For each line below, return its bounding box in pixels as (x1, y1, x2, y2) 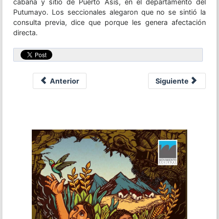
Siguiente (155, 77, 189, 86)
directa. (13, 28, 38, 37)
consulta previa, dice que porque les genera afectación (13, 18, 206, 27)
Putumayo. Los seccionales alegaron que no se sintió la (13, 8, 206, 17)
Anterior (50, 77, 80, 86)
